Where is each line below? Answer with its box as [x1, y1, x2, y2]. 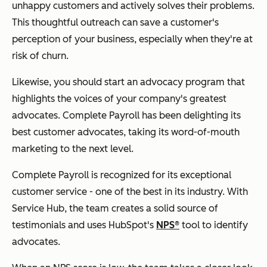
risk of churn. [12, 49, 69, 61]
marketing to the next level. [12, 142, 133, 154]
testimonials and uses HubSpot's [12, 219, 156, 231]
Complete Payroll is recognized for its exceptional [12, 169, 231, 181]
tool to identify [179, 219, 248, 231]
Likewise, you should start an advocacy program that [12, 76, 245, 88]
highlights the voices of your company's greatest [12, 92, 226, 104]
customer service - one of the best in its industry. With [12, 185, 248, 197]
